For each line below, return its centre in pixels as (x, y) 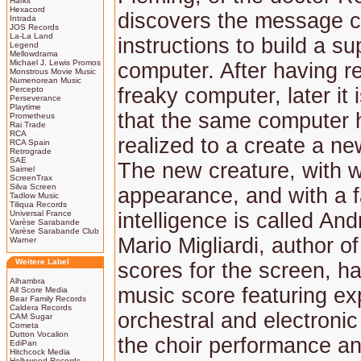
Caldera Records (41, 307)
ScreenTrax (31, 178)
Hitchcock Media (40, 352)
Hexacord (27, 9)
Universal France (41, 213)
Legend (24, 45)
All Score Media (39, 290)
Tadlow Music (34, 195)
